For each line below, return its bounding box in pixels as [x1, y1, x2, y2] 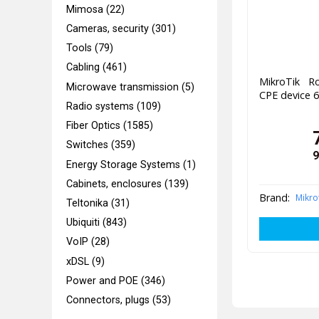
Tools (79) [66, 42, 114, 55]
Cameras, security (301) [66, 23, 177, 36]
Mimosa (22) [66, 3, 125, 16]
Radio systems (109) [66, 100, 162, 113]
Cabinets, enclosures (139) [66, 177, 189, 190]
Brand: [258, 190, 290, 204]
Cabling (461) [66, 61, 127, 74]
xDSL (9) [66, 255, 105, 268]
